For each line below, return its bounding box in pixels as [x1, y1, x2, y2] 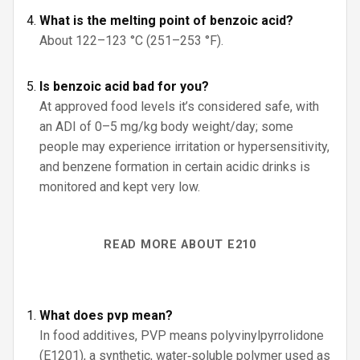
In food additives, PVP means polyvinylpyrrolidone [39, 328, 324, 343]
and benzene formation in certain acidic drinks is [39, 159, 310, 174]
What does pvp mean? [39, 308, 173, 323]
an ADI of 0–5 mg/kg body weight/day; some [39, 119, 293, 134]
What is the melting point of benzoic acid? [39, 13, 293, 28]
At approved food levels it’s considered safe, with [39, 99, 319, 114]
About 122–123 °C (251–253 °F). [39, 33, 223, 48]
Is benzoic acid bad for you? [39, 79, 209, 94]
